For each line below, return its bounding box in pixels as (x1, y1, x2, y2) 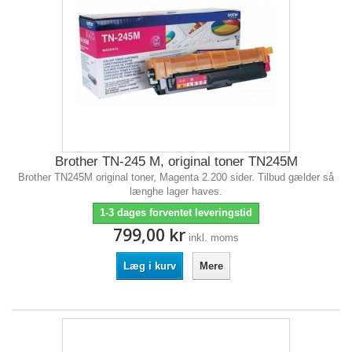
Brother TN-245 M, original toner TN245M (54, 154, 298, 169)
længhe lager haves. (130, 185, 222, 197)
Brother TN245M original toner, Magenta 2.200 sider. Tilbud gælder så (18, 171, 334, 183)
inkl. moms (189, 232, 239, 244)
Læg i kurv (123, 260, 176, 272)
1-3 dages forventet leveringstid (100, 207, 252, 218)
